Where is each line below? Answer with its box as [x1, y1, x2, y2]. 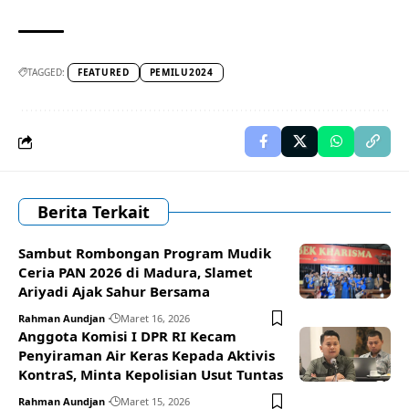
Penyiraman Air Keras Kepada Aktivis [18, 346, 275, 364]
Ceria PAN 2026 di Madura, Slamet [18, 263, 253, 281]
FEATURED [78, 66, 130, 79]
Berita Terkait [37, 201, 150, 223]
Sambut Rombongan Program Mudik [18, 244, 271, 262]
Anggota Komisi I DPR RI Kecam [18, 327, 236, 345]
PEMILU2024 [149, 66, 214, 79]
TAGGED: [27, 66, 65, 79]
